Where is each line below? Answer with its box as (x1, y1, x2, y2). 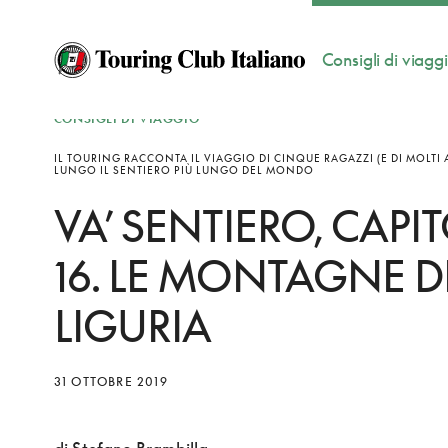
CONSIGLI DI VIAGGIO (53, 111, 200, 126)
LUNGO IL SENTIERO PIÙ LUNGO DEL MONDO (53, 164, 314, 176)
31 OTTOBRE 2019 (53, 374, 168, 389)
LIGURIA (53, 301, 211, 351)
